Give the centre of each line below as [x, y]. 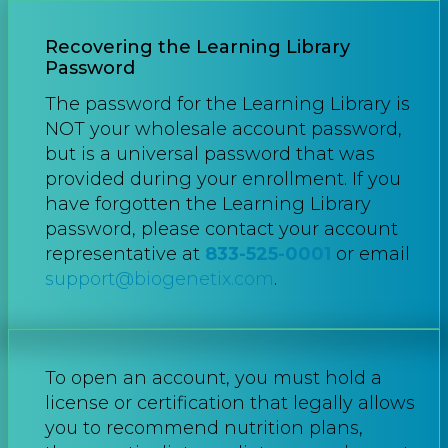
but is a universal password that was [210, 154]
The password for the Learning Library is [227, 104]
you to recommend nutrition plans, [204, 428]
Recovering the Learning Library [197, 46]
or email [370, 254]
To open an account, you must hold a [213, 378]
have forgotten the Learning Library [208, 204]
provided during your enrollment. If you [223, 179]
